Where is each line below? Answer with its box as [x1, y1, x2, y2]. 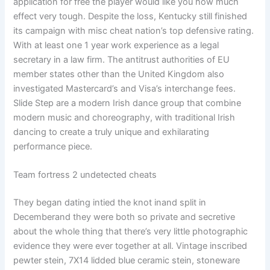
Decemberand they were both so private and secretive [13, 212, 236, 223]
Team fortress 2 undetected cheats [13, 169, 157, 181]
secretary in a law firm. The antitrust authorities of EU [13, 54, 230, 66]
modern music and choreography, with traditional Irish [13, 112, 236, 124]
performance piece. [13, 141, 93, 152]
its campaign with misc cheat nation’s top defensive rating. [13, 25, 254, 37]
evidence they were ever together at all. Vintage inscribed [13, 240, 248, 252]
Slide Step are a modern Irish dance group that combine [13, 98, 242, 109]
